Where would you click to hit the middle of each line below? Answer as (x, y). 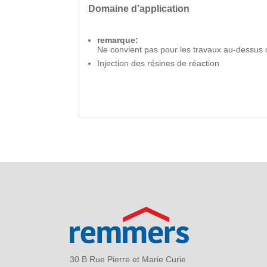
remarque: (118, 40)
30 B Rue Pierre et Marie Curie (128, 259)
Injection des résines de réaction (158, 63)
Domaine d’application (139, 8)
